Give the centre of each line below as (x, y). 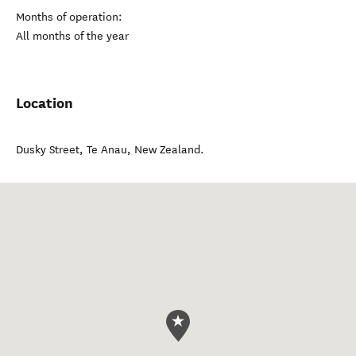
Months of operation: (69, 17)
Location (44, 103)
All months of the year (72, 36)
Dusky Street (48, 150)
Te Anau (107, 150)
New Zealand (167, 150)
